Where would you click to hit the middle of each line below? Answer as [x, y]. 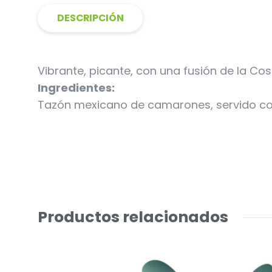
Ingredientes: [76, 88]
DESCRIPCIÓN [90, 18]
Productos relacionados [133, 217]
